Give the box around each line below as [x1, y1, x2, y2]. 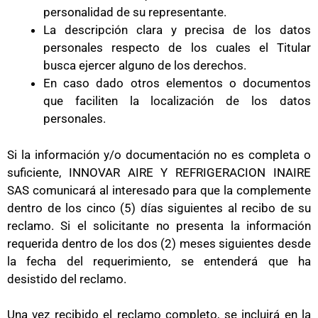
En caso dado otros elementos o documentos [43, 76, 311, 90]
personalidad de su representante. [43, 5, 226, 19]
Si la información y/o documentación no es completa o [7, 147, 311, 162]
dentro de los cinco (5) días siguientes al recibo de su [7, 200, 311, 215]
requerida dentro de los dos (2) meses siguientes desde [7, 236, 311, 251]
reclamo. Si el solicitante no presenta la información [7, 218, 311, 233]
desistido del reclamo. [7, 271, 126, 286]
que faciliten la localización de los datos [43, 94, 311, 108]
